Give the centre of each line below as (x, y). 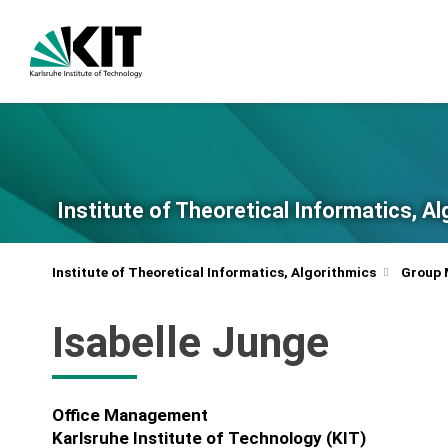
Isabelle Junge (190, 342)
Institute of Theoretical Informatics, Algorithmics (213, 271)
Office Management (129, 415)
